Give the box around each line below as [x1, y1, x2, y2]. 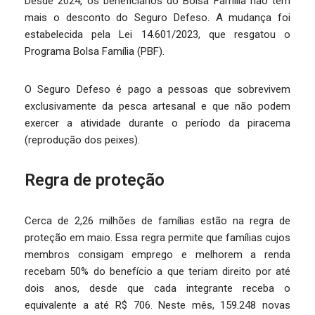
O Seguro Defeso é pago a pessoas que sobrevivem [25, 83, 290, 96]
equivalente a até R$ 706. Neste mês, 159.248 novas [25, 299, 290, 312]
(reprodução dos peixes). [25, 134, 140, 147]
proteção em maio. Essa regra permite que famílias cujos [25, 231, 290, 245]
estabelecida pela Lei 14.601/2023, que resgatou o [25, 28, 290, 41]
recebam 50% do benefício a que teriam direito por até [25, 265, 290, 278]
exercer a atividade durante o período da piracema [25, 117, 290, 130]
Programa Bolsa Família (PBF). [25, 45, 165, 58]
